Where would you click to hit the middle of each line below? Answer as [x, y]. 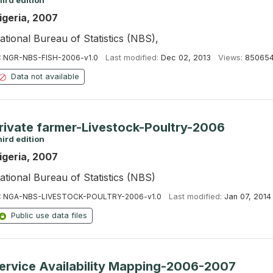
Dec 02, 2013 [186, 58]
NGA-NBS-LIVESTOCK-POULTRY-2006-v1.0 [82, 197]
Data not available [45, 76]
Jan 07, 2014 [247, 197]
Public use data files [49, 215]
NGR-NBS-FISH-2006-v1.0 [50, 58]
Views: [230, 58]
